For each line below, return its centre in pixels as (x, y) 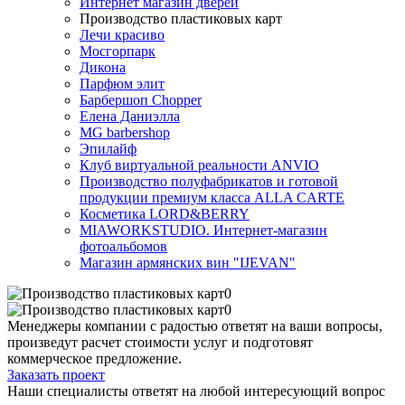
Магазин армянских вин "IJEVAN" (188, 262)
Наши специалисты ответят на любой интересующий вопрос (196, 391)
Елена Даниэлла (130, 116)
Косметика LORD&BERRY (165, 213)
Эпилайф (108, 148)
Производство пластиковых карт (181, 18)
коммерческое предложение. (94, 358)
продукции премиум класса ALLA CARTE (212, 197)
